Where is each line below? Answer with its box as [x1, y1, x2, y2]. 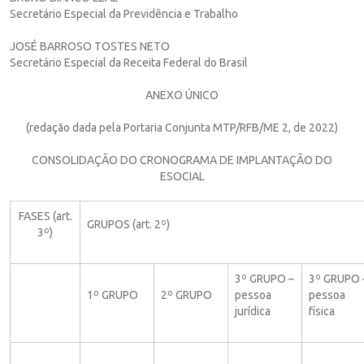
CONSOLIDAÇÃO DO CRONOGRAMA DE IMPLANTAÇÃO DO [32, 153, 332, 167]
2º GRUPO [161, 288, 212, 301]
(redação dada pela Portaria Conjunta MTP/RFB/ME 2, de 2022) [26, 120, 338, 134]
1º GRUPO [87, 288, 138, 301]
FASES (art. [18, 209, 72, 223]
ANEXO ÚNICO [145, 88, 219, 102]
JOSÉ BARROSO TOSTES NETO [10, 39, 170, 53]
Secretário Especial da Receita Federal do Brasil [10, 55, 248, 69]
